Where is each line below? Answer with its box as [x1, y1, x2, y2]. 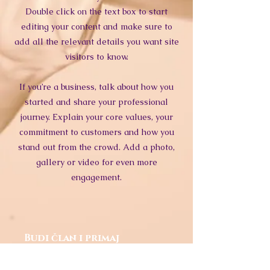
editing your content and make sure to [20, 21, 172, 32]
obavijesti [24, 245, 78, 258]
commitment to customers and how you [19, 127, 174, 137]
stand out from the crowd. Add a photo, [18, 142, 175, 152]
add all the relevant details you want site [14, 36, 179, 47]
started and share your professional [25, 96, 168, 107]
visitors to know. [64, 51, 128, 62]
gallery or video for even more [36, 157, 157, 168]
